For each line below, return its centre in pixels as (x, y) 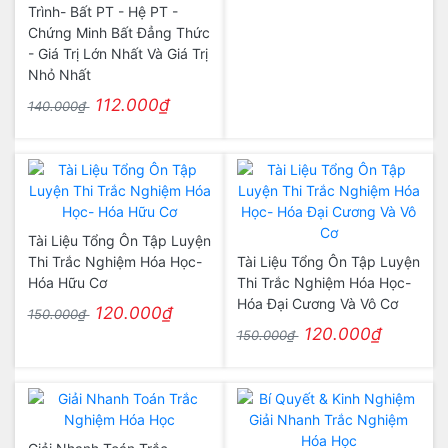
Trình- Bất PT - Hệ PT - (102, 11)
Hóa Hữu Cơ (67, 282)
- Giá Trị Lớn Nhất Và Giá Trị (117, 53)
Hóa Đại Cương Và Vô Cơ (317, 303)
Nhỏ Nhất (59, 74)
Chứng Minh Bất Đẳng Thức (118, 32)
